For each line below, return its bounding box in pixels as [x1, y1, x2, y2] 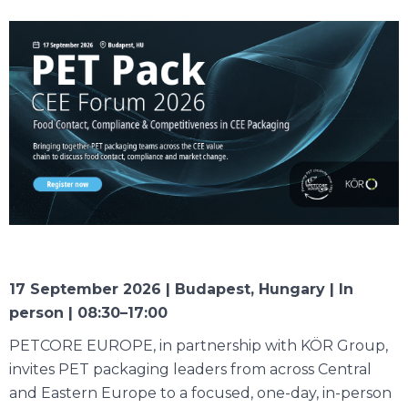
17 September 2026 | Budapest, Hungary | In [9, 280, 353, 298]
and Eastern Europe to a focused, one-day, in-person [9, 383, 392, 402]
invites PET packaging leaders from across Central [9, 360, 372, 378]
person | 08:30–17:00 [9, 303, 168, 321]
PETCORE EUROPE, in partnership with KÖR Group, [9, 336, 388, 354]
